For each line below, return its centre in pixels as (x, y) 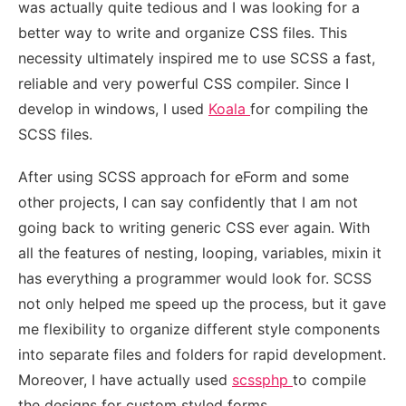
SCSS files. (55, 135)
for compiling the (309, 109)
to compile (329, 380)
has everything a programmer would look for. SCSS (195, 279)
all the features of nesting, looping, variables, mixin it (200, 253)
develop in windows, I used (113, 109)
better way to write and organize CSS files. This (183, 33)
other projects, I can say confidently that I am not (188, 203)
